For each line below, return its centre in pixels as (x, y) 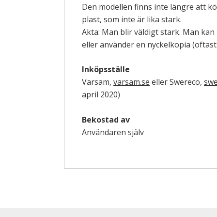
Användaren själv (113, 132)
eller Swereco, (177, 82)
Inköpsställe (106, 70)
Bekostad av (106, 119)
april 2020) (101, 95)
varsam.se (132, 82)
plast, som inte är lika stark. (132, 19)
